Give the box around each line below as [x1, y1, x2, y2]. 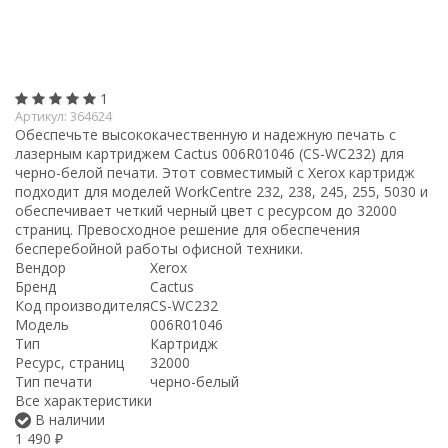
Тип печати [15, 371, 92, 391]
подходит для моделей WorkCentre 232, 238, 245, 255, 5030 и [15, 181, 428, 201]
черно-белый [150, 371, 239, 391]
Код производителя [15, 295, 150, 315]
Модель [15, 314, 69, 334]
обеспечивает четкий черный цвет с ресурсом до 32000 [15, 200, 397, 220]
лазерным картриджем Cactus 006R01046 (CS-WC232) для [15, 143, 404, 163]
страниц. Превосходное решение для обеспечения [15, 219, 360, 239]
